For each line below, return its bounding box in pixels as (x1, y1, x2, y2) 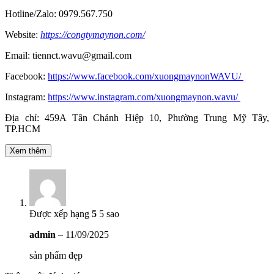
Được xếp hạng (29, 208, 92, 219)
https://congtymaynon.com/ (40, 29, 145, 40)
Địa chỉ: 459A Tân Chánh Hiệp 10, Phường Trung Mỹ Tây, (5, 112, 269, 123)
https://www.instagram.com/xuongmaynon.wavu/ (48, 91, 240, 102)
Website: (5, 29, 40, 40)
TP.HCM (5, 123, 40, 134)
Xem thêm (10, 146, 46, 155)
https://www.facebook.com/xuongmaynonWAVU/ (48, 70, 243, 81)
